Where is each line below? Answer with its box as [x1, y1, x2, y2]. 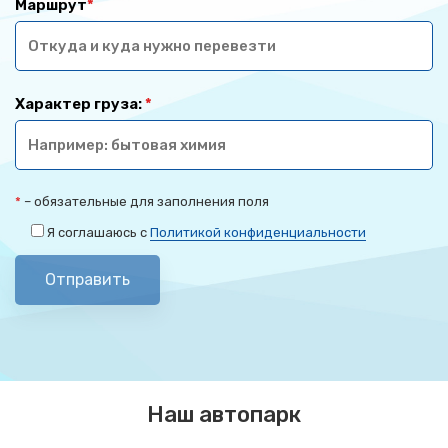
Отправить [45, 269, 130, 289]
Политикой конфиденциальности [150, 224, 366, 240]
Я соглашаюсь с [47, 224, 150, 240]
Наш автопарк [147, 400, 301, 428]
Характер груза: [15, 94, 145, 113]
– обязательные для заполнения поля [21, 193, 269, 209]
